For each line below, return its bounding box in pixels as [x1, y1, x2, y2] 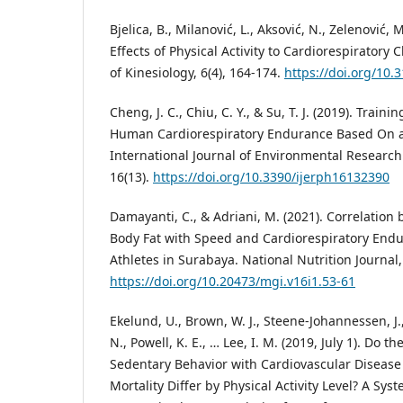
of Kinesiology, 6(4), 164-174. [110, 64, 284, 82]
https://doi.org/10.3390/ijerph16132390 [153, 168, 390, 186]
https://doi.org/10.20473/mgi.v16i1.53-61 [110, 273, 355, 291]
